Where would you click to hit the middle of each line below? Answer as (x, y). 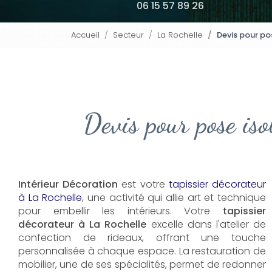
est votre (143, 184)
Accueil (85, 35)
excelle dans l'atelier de (206, 224)
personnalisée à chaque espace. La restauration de (142, 251)
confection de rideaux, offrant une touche (142, 237)
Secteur (128, 35)
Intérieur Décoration (68, 184)
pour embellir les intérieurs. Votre (121, 211)
